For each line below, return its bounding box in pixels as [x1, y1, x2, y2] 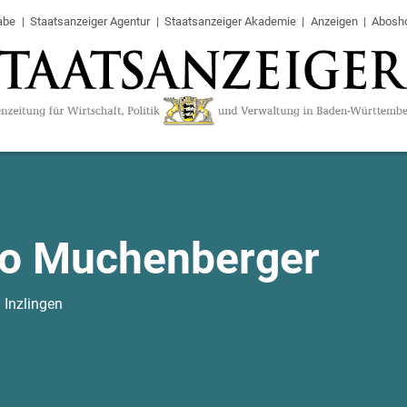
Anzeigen [310, 15, 358, 28]
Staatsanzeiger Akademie [164, 15, 296, 28]
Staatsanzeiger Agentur [30, 15, 151, 28]
